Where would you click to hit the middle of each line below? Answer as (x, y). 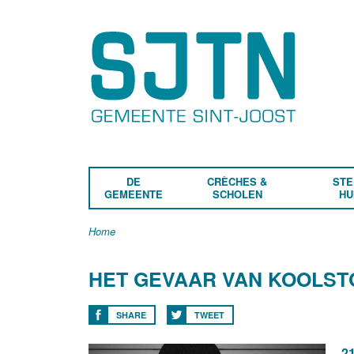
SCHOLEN (237, 194)
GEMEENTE (134, 194)
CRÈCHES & (237, 181)
